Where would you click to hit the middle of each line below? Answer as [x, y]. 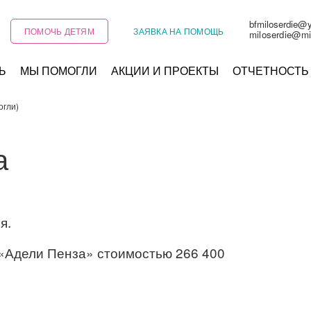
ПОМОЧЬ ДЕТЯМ [59, 31]
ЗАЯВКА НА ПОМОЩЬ [179, 31]
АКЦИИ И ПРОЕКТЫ [165, 70]
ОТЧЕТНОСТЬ [271, 70]
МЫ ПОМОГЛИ [59, 70]
